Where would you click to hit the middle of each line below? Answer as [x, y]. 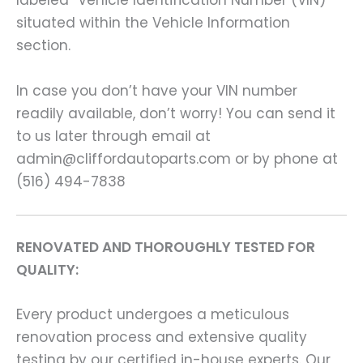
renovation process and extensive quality [162, 337]
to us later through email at [113, 136]
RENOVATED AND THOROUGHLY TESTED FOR [166, 248]
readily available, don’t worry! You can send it [176, 113]
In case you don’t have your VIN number [157, 90]
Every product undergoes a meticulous [153, 315]
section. [43, 46]
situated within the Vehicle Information [153, 23]
